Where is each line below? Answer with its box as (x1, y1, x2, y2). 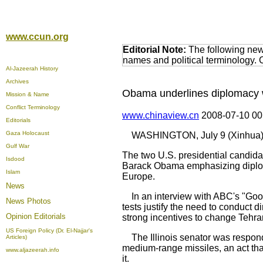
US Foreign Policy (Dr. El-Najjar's (6, 227, 93, 234)
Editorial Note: (123, 45, 186, 55)
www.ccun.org (6, 32, 69, 42)
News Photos (6, 197, 51, 205)
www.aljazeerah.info (6, 247, 59, 253)
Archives (6, 78, 29, 85)
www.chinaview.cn (122, 110, 199, 120)
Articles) (6, 234, 27, 240)
